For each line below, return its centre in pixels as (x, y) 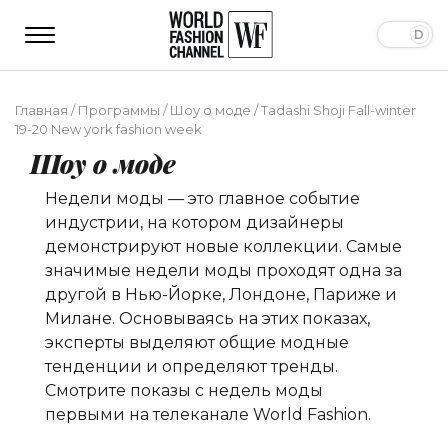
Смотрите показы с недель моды (184, 390)
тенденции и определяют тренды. (191, 366)
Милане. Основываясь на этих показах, (207, 318)
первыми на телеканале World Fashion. (208, 414)
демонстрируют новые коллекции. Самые (223, 246)
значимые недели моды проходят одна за (223, 270)
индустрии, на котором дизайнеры (194, 222)
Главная (41, 109)
